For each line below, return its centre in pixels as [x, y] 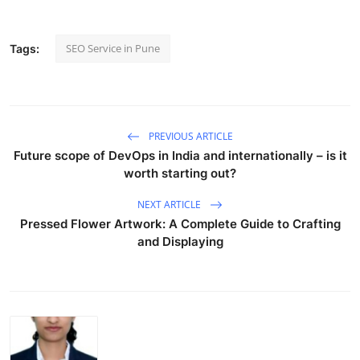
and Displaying [180, 242]
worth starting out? [180, 174]
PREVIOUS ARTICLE [190, 136]
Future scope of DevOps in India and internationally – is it [180, 156]
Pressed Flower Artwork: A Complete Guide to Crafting [180, 224]
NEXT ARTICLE [170, 204]
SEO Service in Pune [113, 49]
